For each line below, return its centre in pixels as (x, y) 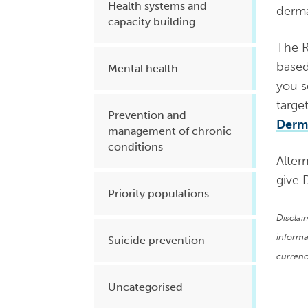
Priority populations (158, 194)
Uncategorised (145, 287)
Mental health (143, 68)
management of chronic (170, 131)
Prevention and (147, 115)
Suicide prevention (156, 240)
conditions (135, 147)
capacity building (152, 22)
